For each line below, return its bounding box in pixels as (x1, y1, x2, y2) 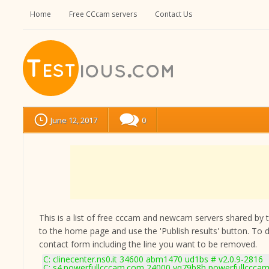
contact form (39, 238, 90, 250)
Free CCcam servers (69, 9, 137, 19)
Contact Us (155, 9, 192, 19)
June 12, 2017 (50, 115, 97, 125)
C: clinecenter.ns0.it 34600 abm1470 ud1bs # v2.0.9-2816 (43, 253, 263, 265)
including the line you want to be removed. (90, 238, 257, 250)
